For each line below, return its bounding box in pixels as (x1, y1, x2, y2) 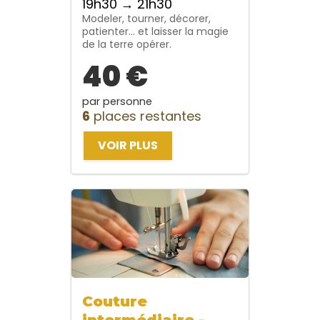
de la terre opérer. (82, 36, 171, 51)
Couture (82, 292, 147, 310)
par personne (82, 94, 152, 109)
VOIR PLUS (98, 136, 158, 154)
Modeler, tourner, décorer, (82, 11, 211, 26)
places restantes (90, 106, 201, 125)
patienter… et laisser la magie (82, 24, 229, 39)
